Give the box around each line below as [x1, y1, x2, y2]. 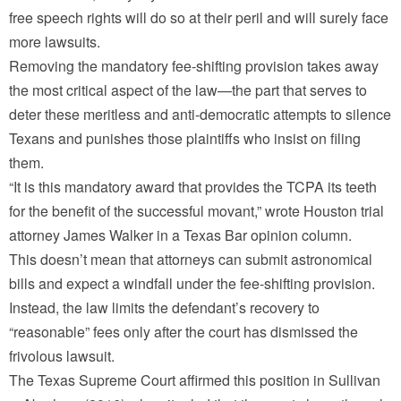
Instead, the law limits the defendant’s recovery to [9, 297, 320, 319]
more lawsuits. [9, 31, 100, 53]
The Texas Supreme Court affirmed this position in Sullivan [9, 370, 380, 391]
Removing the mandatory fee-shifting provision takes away [9, 55, 379, 77]
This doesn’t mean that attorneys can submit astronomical [9, 249, 372, 270]
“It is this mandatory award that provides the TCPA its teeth [9, 176, 377, 198]
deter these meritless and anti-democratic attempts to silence [9, 104, 391, 125]
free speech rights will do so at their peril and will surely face [9, 7, 388, 29]
